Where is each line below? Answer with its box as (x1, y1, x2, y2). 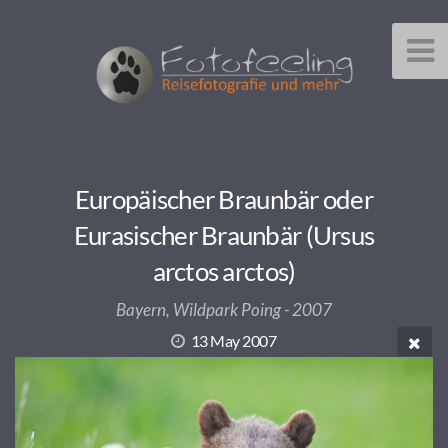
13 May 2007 (190, 330, 277, 350)
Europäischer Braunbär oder (74, 182, 374, 215)
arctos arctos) (152, 254, 296, 287)
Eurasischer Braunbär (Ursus (73, 218, 375, 251)
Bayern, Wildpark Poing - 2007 (116, 298, 332, 320)
